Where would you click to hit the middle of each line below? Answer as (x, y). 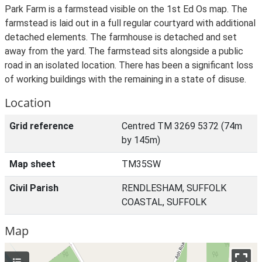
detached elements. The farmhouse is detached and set (121, 37)
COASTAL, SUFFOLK (164, 202)
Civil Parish (34, 188)
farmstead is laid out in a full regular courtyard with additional (130, 23)
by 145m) (141, 140)
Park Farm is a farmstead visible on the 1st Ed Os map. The (126, 9)
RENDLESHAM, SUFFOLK (174, 188)
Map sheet (32, 164)
